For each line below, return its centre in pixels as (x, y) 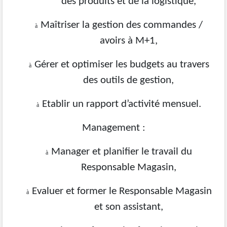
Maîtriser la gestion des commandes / (122, 25)
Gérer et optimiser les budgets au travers (122, 65)
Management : (113, 128)
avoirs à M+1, (128, 41)
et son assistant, (128, 207)
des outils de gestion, (129, 80)
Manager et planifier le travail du (122, 152)
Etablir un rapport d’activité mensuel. (122, 104)
